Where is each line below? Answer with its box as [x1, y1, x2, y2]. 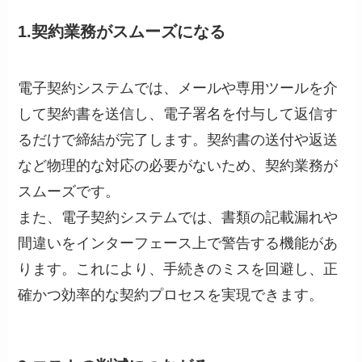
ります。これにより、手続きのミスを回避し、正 [18, 260, 339, 277]
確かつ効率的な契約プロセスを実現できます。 [18, 286, 324, 303]
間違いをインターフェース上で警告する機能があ [18, 234, 339, 251]
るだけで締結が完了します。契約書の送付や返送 [18, 131, 339, 148]
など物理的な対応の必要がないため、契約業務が [18, 157, 339, 174]
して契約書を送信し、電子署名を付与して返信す [18, 105, 339, 122]
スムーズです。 [18, 183, 120, 200]
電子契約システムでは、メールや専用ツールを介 [18, 79, 339, 96]
